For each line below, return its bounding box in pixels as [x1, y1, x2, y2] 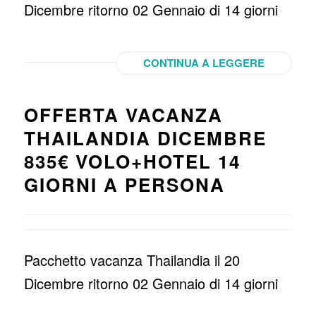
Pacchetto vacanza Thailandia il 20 [23, 250, 240, 270]
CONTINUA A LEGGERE [143, 55, 265, 71]
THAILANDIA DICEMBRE [23, 125, 267, 151]
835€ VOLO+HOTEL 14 [23, 148, 241, 174]
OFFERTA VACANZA [23, 102, 223, 128]
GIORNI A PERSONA [23, 171, 225, 197]
